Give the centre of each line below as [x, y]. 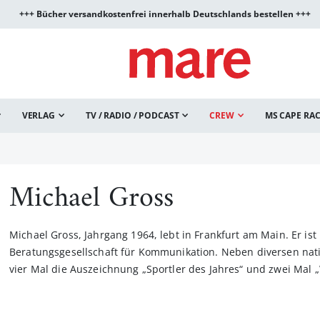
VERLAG [38, 115]
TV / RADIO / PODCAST [132, 115]
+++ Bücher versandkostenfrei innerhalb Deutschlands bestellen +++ [165, 14]
